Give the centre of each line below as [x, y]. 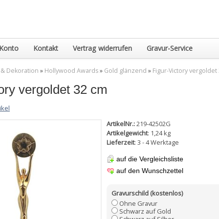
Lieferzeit [120, 142]
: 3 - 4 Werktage [157, 142]
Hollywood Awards [71, 71]
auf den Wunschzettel [150, 171]
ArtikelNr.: [121, 123]
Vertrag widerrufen [102, 48]
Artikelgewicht [127, 133]
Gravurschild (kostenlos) [147, 193]
